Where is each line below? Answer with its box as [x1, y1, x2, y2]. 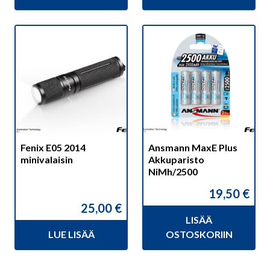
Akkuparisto [148, 153, 204, 165]
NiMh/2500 [148, 165, 198, 177]
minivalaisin [20, 153, 73, 165]
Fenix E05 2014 [20, 141, 86, 153]
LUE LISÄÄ [48, 228, 95, 240]
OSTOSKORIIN [165, 228, 233, 240]
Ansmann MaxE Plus [148, 141, 237, 153]
